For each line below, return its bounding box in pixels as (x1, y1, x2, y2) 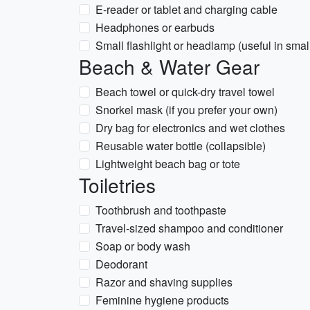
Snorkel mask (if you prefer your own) (95, 102, 277, 118)
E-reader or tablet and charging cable (95, 1, 277, 17)
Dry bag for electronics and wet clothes (95, 120, 285, 136)
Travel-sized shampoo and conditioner (95, 220, 283, 236)
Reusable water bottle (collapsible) (95, 138, 266, 154)
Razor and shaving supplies (95, 274, 232, 290)
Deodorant (95, 256, 147, 272)
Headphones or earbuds (95, 19, 215, 35)
